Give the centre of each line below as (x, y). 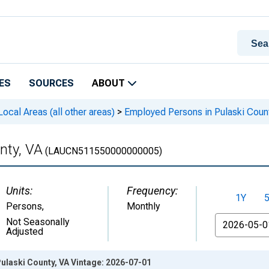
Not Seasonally (38, 222)
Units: (19, 191)
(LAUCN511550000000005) (102, 151)
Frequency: (152, 191)
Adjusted (25, 231)
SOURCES (51, 83)
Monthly (144, 206)
